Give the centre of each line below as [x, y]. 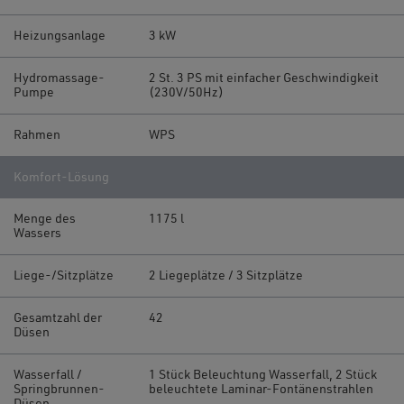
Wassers [37, 233]
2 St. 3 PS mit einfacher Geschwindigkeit [264, 78]
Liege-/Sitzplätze [64, 275]
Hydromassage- [59, 78]
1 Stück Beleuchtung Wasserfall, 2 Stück [263, 375]
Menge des [45, 219]
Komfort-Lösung [61, 177]
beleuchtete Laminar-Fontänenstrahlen [261, 389]
